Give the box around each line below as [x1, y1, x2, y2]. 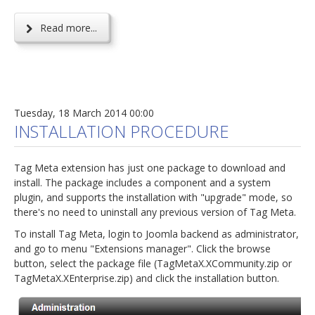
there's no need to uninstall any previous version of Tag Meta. [14, 205, 296, 219]
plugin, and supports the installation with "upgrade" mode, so [14, 190, 292, 204]
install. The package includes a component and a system [14, 175, 271, 189]
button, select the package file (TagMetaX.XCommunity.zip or [14, 256, 292, 270]
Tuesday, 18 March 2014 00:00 [14, 105, 154, 120]
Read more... [37, 21, 97, 35]
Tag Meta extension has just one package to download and [14, 160, 285, 174]
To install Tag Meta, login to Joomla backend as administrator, [14, 226, 299, 240]
